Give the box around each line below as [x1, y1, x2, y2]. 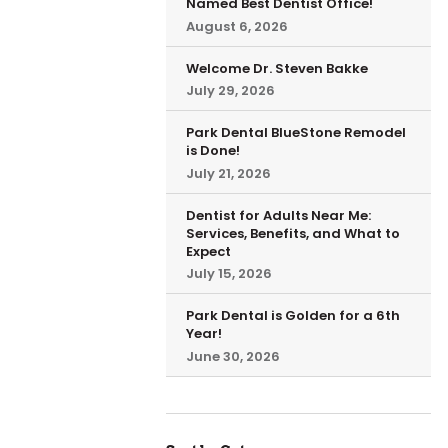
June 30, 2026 [185, 346, 280, 366]
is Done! [185, 141, 240, 160]
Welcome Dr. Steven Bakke [185, 58, 368, 78]
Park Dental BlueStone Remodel [185, 123, 406, 142]
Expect [185, 241, 231, 261]
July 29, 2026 [185, 81, 275, 100]
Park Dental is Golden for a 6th [185, 306, 400, 325]
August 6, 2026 [185, 16, 288, 36]
